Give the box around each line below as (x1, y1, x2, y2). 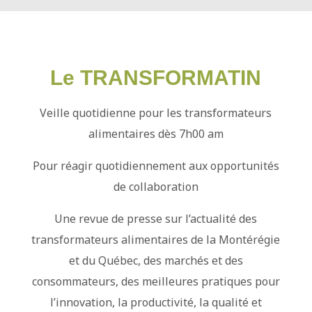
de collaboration (113, 178, 198, 194)
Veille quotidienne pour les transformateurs (40, 104, 272, 120)
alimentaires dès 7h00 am (88, 125, 224, 141)
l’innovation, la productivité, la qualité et (49, 294, 262, 310)
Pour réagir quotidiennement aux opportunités (32, 157, 279, 173)
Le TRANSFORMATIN (50, 65, 262, 89)
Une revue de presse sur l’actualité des (54, 210, 258, 226)
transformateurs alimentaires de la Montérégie (31, 231, 281, 247)
